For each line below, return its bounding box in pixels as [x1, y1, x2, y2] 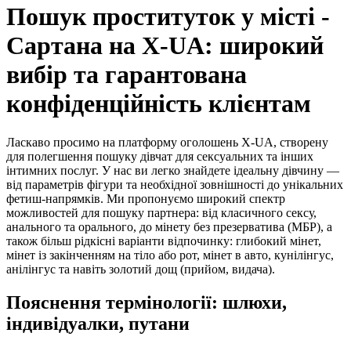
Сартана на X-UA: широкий [6, 31, 324, 60]
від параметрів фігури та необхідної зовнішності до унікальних [6, 177, 343, 191]
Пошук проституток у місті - [6, 2, 330, 31]
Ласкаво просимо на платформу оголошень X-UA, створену [6, 135, 328, 149]
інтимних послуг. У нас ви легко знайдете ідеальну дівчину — [6, 163, 339, 177]
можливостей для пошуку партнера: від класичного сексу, [6, 205, 317, 219]
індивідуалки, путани [6, 313, 190, 334]
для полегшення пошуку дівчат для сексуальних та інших [6, 149, 313, 163]
